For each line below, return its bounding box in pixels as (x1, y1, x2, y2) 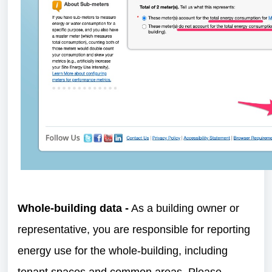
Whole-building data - (18, 202, 129, 214)
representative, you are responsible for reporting (18, 223, 250, 236)
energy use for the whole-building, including (18, 245, 228, 257)
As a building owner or (129, 202, 239, 214)
